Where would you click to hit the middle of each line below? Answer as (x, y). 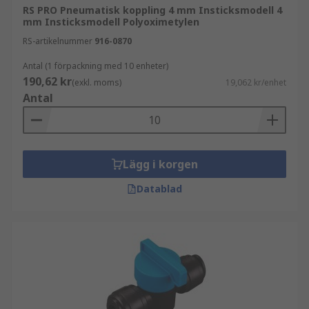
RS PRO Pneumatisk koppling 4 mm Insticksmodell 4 (152, 10)
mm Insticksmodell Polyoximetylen (111, 22)
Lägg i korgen (160, 164)
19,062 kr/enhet (256, 82)
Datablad (159, 189)
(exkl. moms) (97, 82)
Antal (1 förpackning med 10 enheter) (96, 66)
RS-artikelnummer (58, 41)
